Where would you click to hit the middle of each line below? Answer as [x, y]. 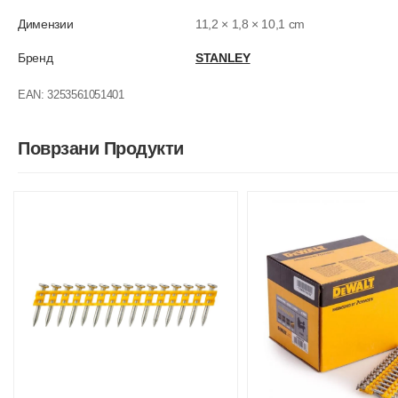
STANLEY [223, 58]
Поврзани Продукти [101, 148]
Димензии [46, 24]
